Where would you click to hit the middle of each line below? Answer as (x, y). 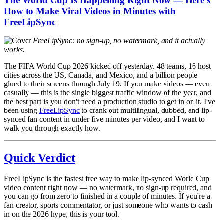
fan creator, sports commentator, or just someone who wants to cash (108, 205)
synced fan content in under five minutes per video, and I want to (104, 119)
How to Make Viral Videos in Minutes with (90, 11)
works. (14, 50)
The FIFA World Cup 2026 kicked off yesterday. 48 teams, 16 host (107, 66)
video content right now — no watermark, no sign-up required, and (108, 188)
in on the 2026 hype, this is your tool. (62, 214)
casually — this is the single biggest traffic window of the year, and (108, 93)
